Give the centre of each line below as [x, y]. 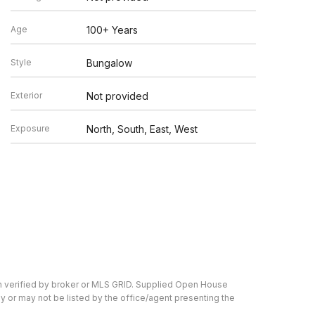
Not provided [118, 96]
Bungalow [110, 63]
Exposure [30, 128]
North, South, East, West [142, 129]
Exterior [26, 95]
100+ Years [112, 30]
